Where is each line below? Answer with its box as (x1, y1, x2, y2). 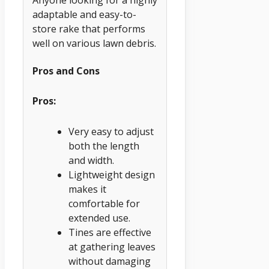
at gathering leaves (68, 240, 156, 253)
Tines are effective (68, 225, 151, 239)
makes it (68, 182, 106, 196)
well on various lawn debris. (32, 37, 156, 50)
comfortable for (68, 196, 140, 210)
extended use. (68, 211, 130, 225)
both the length (68, 139, 139, 153)
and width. (68, 153, 114, 167)
